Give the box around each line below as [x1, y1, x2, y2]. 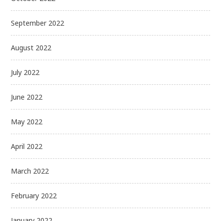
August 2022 [11, 42, 52, 52]
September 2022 [11, 18, 65, 28]
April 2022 [11, 141, 43, 151]
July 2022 [11, 67, 40, 77]
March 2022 [11, 166, 49, 176]
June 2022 [11, 92, 43, 102]
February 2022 [11, 190, 57, 200]
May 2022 [11, 116, 43, 126]
